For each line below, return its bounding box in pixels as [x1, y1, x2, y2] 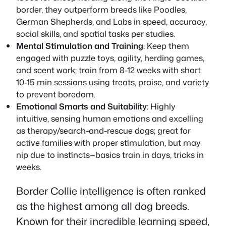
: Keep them [143, 39, 189, 51]
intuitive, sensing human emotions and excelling [16, 112, 203, 124]
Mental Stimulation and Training [16, 39, 143, 51]
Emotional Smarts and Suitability [16, 100, 147, 112]
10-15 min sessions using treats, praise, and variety [16, 76, 209, 88]
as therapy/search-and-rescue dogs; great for [16, 124, 191, 136]
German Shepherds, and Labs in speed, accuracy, [16, 15, 207, 27]
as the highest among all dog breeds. [16, 198, 189, 213]
